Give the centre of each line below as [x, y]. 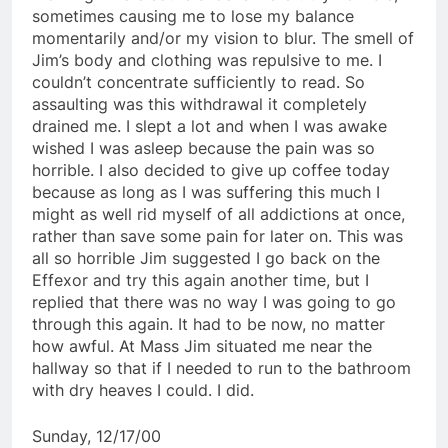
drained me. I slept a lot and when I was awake [209, 125]
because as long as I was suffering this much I [206, 191]
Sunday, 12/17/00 [96, 435]
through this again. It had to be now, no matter [208, 323]
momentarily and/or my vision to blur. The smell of [223, 37]
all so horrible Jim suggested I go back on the [206, 257]
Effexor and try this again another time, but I [200, 279]
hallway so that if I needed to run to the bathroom [221, 367]
